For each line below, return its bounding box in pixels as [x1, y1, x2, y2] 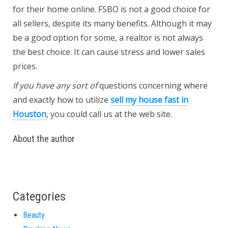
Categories [13, 189, 66, 204]
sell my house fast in [110, 94, 188, 105]
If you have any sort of [13, 80, 97, 91]
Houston [13, 108, 46, 120]
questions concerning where [97, 80, 208, 91]
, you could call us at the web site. [46, 108, 172, 120]
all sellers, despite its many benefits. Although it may [13, 18, 212, 29]
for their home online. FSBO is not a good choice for [13, 4, 210, 15]
